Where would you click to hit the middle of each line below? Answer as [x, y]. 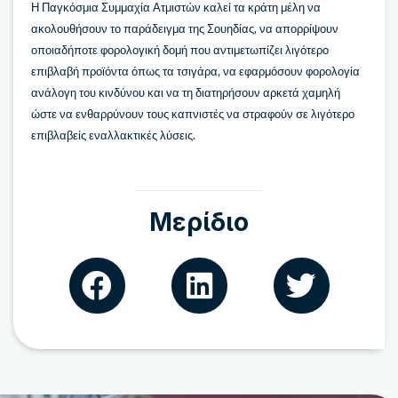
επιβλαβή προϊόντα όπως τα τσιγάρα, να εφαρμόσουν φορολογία [195, 72]
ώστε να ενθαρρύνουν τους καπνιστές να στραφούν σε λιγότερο [193, 114]
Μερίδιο [199, 222]
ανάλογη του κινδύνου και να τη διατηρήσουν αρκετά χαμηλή [186, 93]
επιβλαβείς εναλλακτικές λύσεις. [113, 135]
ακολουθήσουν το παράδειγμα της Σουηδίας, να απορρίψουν [185, 29]
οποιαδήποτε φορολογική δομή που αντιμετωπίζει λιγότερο [180, 50]
